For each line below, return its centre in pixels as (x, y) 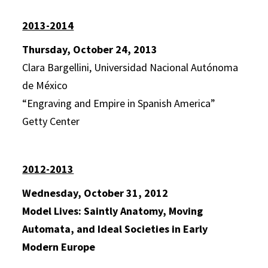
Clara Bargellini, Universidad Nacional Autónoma (130, 67)
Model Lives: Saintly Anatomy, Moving (113, 211)
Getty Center (51, 121)
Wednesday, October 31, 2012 (95, 193)
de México (45, 85)
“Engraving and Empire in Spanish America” (119, 103)
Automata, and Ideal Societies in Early (115, 229)
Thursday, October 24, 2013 (90, 49)
